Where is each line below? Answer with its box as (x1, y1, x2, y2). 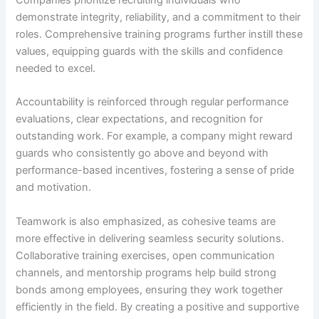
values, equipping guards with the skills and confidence (16, 45, 283, 58)
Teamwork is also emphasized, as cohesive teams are (16, 214, 276, 228)
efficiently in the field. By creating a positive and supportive (16, 300, 300, 313)
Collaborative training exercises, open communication (16, 249, 276, 262)
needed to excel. (16, 62, 96, 75)
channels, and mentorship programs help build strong (16, 266, 277, 279)
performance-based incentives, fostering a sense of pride (16, 164, 295, 177)
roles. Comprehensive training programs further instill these (16, 28, 303, 41)
